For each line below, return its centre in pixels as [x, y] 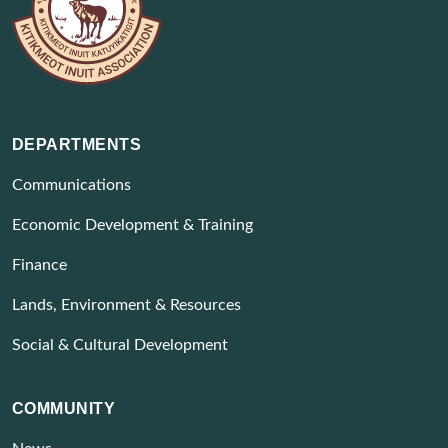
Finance [39, 265]
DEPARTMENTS [77, 145]
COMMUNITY [64, 409]
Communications [71, 185]
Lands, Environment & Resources [126, 305]
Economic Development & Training [132, 225]
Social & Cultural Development [120, 345]
